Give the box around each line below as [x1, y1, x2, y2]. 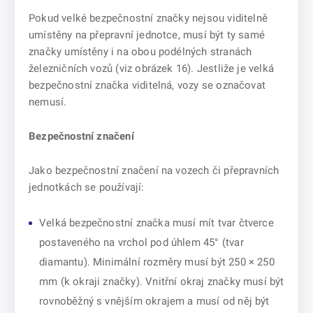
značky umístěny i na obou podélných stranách [29, 45, 252, 58]
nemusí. [29, 96, 67, 108]
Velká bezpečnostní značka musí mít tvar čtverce [39, 217, 274, 229]
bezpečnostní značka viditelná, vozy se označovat [29, 79, 265, 92]
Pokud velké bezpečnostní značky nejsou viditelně [29, 12, 268, 24]
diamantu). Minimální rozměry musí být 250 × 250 [39, 256, 275, 268]
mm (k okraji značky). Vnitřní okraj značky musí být [39, 275, 284, 288]
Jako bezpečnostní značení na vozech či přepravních [29, 164, 279, 177]
